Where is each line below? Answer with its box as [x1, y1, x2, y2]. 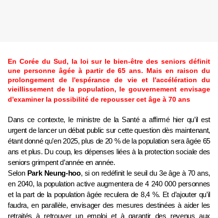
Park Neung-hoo [27, 169, 81, 178]
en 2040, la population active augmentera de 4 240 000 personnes [8, 180, 210, 188]
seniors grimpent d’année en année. [8, 159, 117, 167]
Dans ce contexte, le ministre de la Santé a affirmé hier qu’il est [8, 116, 210, 124]
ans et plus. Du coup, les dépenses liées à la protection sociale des [8, 148, 210, 156]
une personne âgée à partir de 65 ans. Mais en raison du [8, 67, 210, 75]
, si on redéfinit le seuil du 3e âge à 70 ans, [80, 169, 211, 178]
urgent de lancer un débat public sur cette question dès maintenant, [8, 127, 210, 135]
